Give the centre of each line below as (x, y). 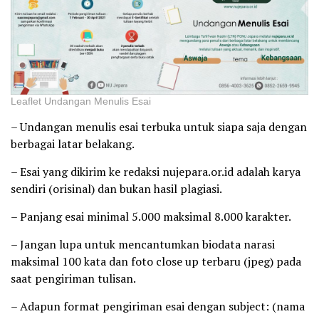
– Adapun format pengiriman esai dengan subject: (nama (158, 306)
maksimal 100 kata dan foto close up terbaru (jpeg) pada (156, 261)
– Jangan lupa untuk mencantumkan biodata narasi (143, 244)
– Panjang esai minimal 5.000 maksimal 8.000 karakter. (151, 216)
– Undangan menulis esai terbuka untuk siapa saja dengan (159, 126)
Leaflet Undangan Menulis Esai (81, 101)
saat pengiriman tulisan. (73, 278)
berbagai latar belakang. (73, 143)
